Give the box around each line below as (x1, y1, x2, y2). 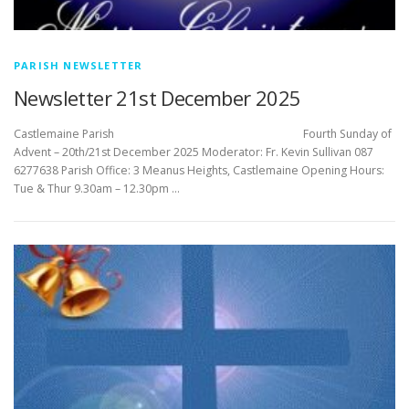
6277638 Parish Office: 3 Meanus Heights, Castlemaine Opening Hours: (14, 163, 384, 179)
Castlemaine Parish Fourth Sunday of (14, 126, 392, 142)
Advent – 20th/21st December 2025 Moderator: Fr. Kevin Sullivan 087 (14, 144, 373, 161)
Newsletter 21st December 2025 (14, 84, 301, 112)
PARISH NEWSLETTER (14, 58, 143, 73)
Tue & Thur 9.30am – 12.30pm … (14, 181, 180, 197)
